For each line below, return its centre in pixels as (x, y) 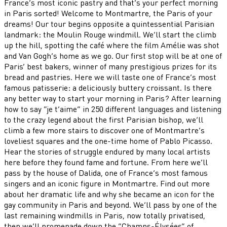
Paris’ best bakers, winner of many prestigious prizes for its (110, 66)
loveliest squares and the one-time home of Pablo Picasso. (108, 140)
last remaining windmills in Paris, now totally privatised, (105, 215)
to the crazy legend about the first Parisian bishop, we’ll (104, 119)
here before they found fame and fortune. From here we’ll (106, 162)
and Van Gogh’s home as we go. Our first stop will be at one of (113, 55)
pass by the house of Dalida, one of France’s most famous (106, 172)
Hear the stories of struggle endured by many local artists (107, 151)
